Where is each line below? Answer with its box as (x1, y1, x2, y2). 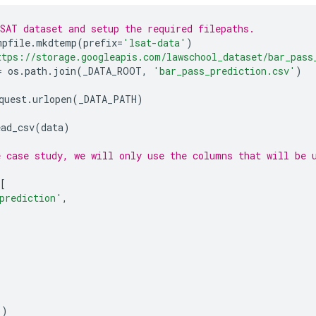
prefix (83, 35, 117, 49)
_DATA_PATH (78, 92, 137, 106)
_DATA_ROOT (83, 63, 142, 78)
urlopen (32, 92, 72, 106)
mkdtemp (36, 35, 77, 49)
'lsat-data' (123, 35, 186, 49)
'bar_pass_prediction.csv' (153, 63, 296, 78)
